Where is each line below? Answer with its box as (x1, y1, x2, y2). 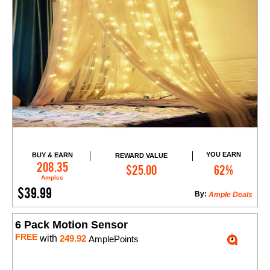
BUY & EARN (31, 151, 73, 159)
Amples (41, 174, 64, 181)
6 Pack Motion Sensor (15, 219, 128, 231)
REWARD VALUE (115, 151, 168, 159)
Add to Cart (125, 159, 169, 169)
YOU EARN (206, 151, 242, 159)
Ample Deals (209, 190, 253, 199)
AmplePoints (86, 234, 139, 245)
